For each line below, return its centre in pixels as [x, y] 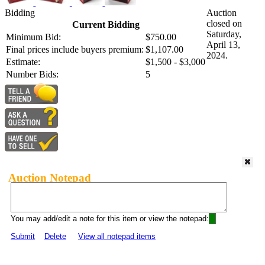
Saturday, [224, 34]
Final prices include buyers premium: [75, 50]
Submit [23, 237]
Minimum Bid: [33, 37]
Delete [55, 237]
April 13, [223, 45]
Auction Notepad [50, 177]
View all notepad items [117, 237]
